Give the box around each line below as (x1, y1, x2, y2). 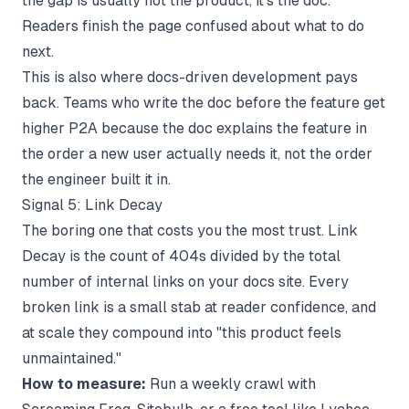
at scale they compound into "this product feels (22, 323, 341, 341)
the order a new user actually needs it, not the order (22, 144, 372, 163)
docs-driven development (147, 68, 321, 86)
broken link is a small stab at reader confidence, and (22, 298, 376, 316)
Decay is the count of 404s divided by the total (22, 246, 341, 265)
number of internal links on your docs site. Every (22, 272, 349, 290)
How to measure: (22, 374, 146, 393)
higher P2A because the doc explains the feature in (22, 119, 367, 137)
